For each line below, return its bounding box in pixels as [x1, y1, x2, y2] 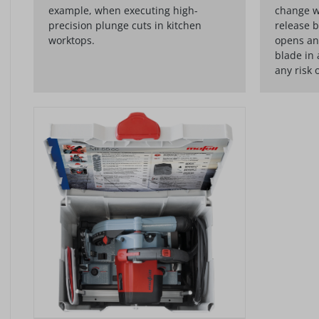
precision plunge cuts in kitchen [48, 18, 202, 32]
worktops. [48, 33, 95, 47]
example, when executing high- [48, 3, 198, 17]
